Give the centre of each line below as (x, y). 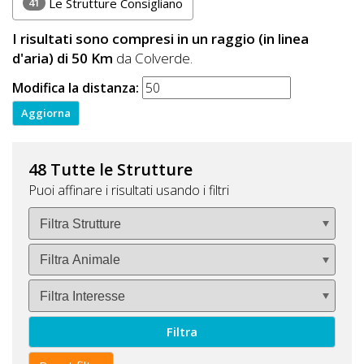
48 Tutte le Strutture (110, 170)
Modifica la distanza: (76, 88)
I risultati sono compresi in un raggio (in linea (160, 38)
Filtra (182, 331)
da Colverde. (153, 58)
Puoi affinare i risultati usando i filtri (129, 191)
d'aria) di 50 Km (63, 58)
